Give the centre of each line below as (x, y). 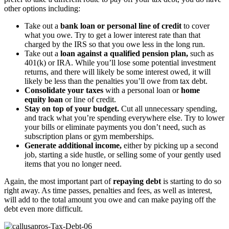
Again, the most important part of (59, 181)
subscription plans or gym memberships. (89, 136)
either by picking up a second (170, 146)
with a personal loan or (142, 90)
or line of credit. (89, 100)
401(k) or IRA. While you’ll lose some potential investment (120, 63)
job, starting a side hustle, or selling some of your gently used (123, 155)
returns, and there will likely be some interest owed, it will (118, 72)
